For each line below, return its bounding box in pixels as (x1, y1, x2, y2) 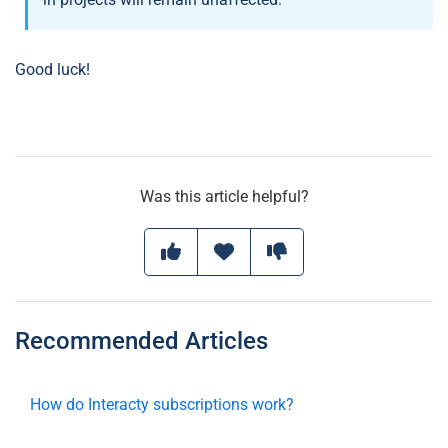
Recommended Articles (15, 327, 268, 356)
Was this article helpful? (139, 187, 309, 207)
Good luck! (15, 60, 90, 80)
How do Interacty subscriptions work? (30, 395, 294, 415)
